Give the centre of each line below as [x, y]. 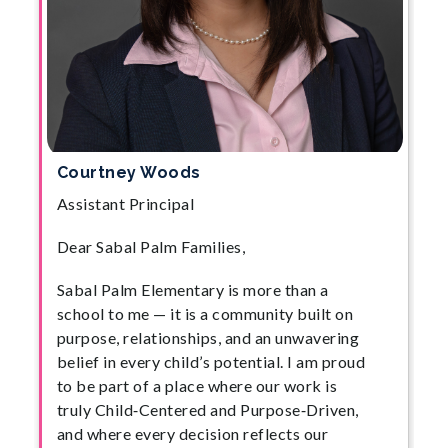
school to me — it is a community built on [205, 313]
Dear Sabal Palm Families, [151, 246]
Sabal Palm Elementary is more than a [192, 289]
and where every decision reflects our [192, 433]
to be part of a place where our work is [197, 385]
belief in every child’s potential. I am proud [211, 361]
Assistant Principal [125, 203]
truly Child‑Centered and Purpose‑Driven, [207, 409]
